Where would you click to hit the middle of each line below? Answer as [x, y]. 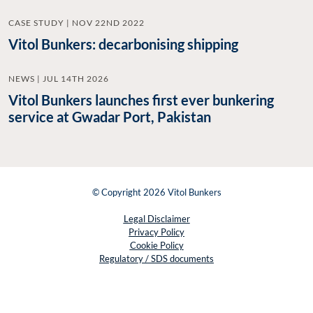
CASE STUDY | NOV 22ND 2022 [77, 22]
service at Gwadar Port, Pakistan [110, 116]
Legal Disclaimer [156, 218]
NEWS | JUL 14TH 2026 [59, 78]
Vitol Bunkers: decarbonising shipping [123, 44]
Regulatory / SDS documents [156, 258]
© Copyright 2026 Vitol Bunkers [156, 192]
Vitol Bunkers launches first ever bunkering [141, 100]
